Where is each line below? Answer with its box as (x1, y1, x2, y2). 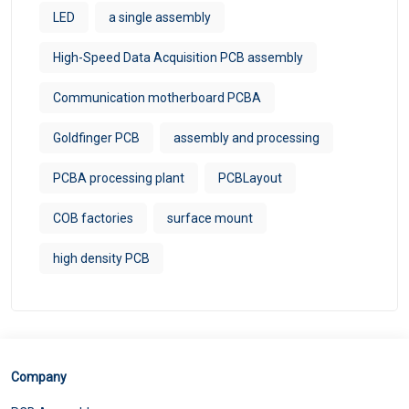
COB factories (53, 210, 133, 225)
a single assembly (109, 9, 211, 25)
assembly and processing (173, 130, 320, 145)
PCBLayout (218, 170, 282, 185)
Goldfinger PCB (53, 130, 140, 145)
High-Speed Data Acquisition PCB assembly (53, 49, 303, 65)
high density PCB (53, 250, 150, 266)
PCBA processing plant (53, 170, 184, 185)
